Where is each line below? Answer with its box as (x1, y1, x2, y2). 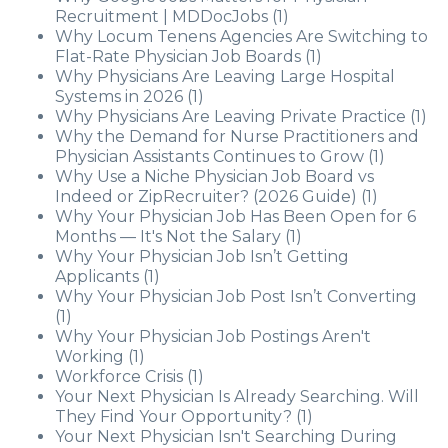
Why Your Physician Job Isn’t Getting (55, 247, 349, 266)
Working (55, 347, 124, 366)
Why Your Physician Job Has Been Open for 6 (55, 207, 416, 226)
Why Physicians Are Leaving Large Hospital (55, 67, 395, 86)
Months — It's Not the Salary (55, 227, 281, 246)
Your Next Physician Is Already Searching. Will (55, 387, 419, 406)
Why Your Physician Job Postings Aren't (55, 327, 371, 346)
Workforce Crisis (55, 367, 183, 386)
